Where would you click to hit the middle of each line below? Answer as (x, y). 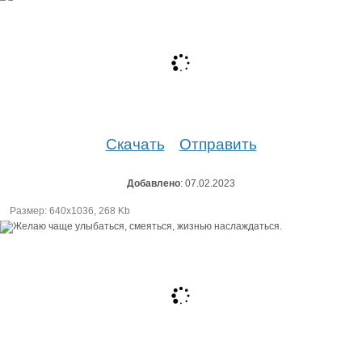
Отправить (218, 144)
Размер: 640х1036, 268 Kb (70, 210)
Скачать (135, 144)
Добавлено (154, 183)
